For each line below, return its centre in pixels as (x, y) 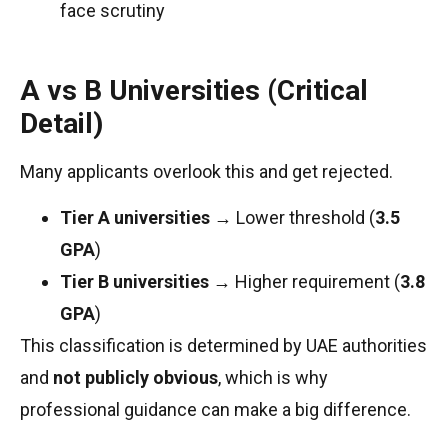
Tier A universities (135, 217)
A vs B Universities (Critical (194, 90)
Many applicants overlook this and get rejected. (206, 171)
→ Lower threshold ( (292, 217)
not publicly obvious (135, 377)
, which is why (273, 377)
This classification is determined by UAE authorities (223, 345)
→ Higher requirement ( (304, 281)
